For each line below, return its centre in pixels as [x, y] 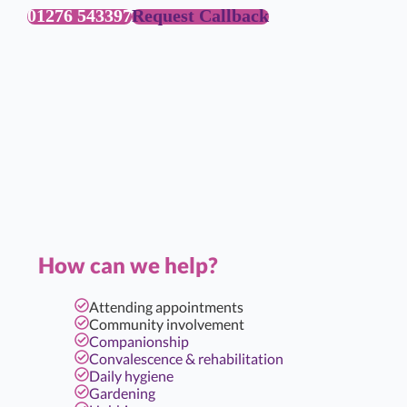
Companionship [139, 341]
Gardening [122, 393]
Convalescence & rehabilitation [186, 358]
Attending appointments [166, 307]
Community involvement [167, 324]
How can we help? [128, 265]
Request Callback [200, 15]
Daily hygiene [131, 376]
